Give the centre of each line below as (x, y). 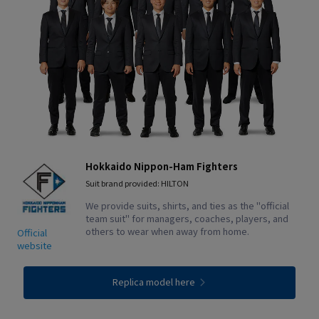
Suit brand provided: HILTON (137, 183)
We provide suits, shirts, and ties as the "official (187, 205)
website (35, 245)
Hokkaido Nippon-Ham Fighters (162, 166)
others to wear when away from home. (167, 231)
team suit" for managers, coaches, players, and (187, 218)
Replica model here (153, 281)
